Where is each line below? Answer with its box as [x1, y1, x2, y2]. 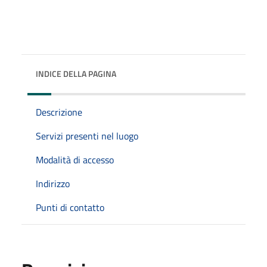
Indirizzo [36, 176, 70, 191]
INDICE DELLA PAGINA [36, 67, 116, 80]
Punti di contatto [36, 200, 104, 215]
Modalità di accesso [36, 152, 114, 167]
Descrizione [36, 104, 82, 119]
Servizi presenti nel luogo [36, 128, 138, 143]
